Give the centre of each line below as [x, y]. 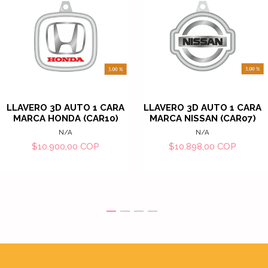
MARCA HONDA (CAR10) [66, 119]
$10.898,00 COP [202, 147]
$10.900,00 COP [66, 147]
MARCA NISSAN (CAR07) [202, 119]
